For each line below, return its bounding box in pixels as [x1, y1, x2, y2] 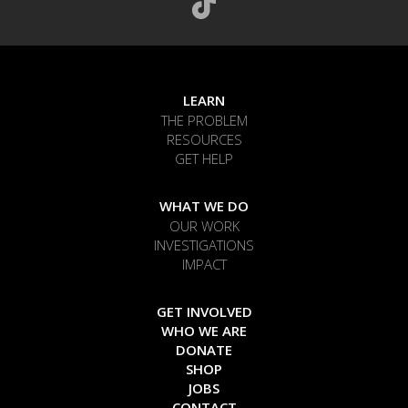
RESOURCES [166, 130, 242, 149]
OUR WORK [168, 217, 240, 236]
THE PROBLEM [160, 111, 248, 130]
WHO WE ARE [161, 321, 247, 341]
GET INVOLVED [156, 302, 252, 321]
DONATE [176, 341, 232, 360]
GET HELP [175, 149, 233, 168]
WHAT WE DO [159, 197, 249, 216]
